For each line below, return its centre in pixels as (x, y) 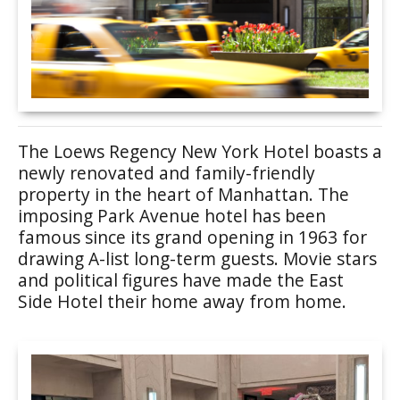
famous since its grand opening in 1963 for (192, 237)
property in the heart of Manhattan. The (183, 194)
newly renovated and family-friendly (167, 173)
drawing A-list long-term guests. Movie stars (197, 258)
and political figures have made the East (181, 280)
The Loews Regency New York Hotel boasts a (200, 151)
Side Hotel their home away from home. (182, 301)
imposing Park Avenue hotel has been (172, 216)
